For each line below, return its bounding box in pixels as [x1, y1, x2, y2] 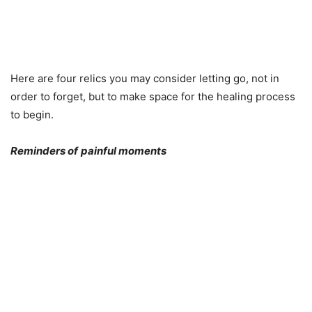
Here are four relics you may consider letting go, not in [10, 72, 279, 86]
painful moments [81, 144, 166, 158]
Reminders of [10, 144, 78, 158]
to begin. [10, 108, 54, 122]
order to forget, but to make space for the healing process [10, 90, 295, 104]
